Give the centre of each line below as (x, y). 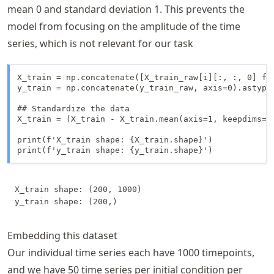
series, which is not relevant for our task (100, 44)
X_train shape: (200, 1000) (78, 190)
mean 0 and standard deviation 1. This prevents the (126, 9)
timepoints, (227, 253)
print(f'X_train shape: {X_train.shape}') (115, 140)
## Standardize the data (73, 109)
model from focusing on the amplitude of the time (124, 27)
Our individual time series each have (92, 253)
